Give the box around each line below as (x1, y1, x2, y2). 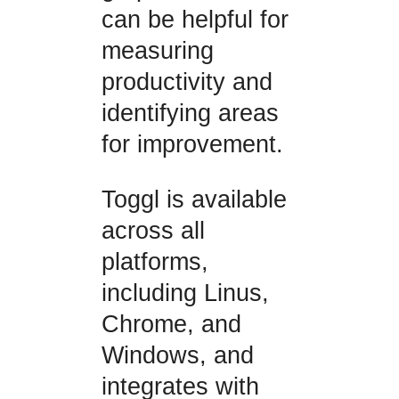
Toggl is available (101, 185, 287, 213)
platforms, (101, 248, 208, 275)
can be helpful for (101, 5, 289, 33)
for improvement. (101, 130, 283, 158)
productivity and (101, 68, 273, 95)
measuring (101, 37, 214, 64)
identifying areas (101, 99, 279, 126)
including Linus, (101, 279, 269, 306)
